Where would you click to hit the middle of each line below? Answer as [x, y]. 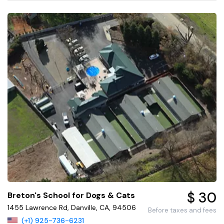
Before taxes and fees [182, 210]
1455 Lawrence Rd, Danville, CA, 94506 [72, 208]
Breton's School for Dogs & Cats [71, 195]
